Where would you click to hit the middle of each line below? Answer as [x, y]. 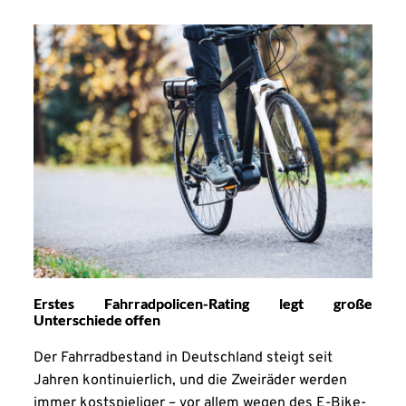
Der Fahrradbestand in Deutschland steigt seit [183, 358]
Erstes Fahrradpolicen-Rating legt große [203, 304]
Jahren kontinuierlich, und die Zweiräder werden [190, 381]
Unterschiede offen [97, 320]
